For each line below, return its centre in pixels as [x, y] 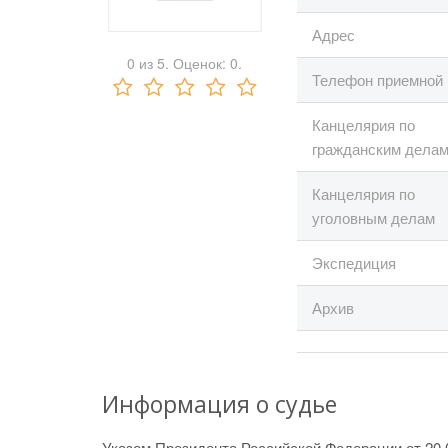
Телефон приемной [377, 79]
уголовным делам [373, 217]
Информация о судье [219, 404]
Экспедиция [354, 262]
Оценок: [199, 63]
